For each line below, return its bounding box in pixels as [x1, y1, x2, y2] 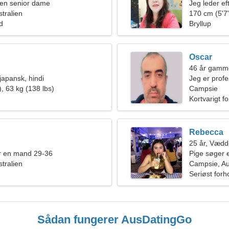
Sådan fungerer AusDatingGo [37, 213, 192, 226]
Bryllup [189, 19, 211, 28]
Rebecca [189, 128, 223, 136]
